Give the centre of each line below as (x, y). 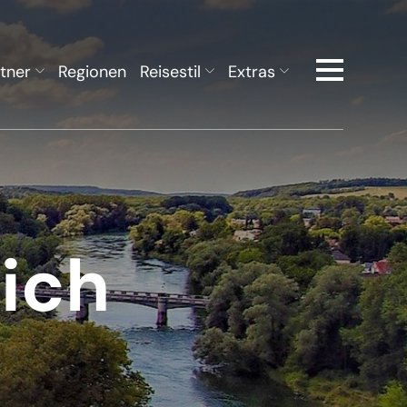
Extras (252, 72)
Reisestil (170, 72)
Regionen (92, 72)
